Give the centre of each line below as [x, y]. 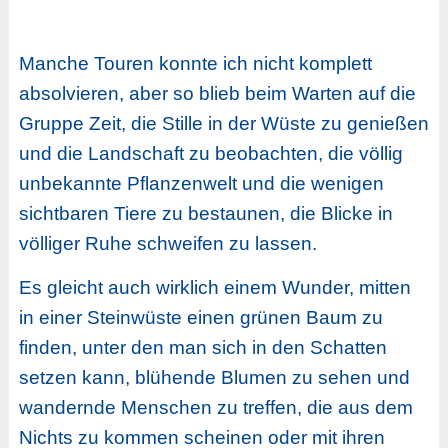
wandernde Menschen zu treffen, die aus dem [215, 408]
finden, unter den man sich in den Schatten [202, 348]
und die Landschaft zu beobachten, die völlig [210, 154]
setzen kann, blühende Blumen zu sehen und [214, 378]
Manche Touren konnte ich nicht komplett [195, 64]
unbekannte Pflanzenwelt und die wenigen [201, 184]
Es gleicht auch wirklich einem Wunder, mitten [214, 288]
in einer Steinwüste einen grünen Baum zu [200, 318]
